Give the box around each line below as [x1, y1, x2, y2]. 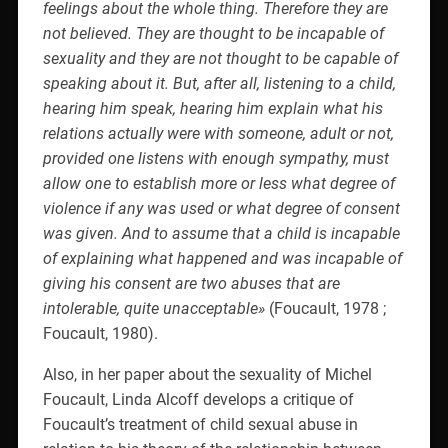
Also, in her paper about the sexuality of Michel [42, 364, 372, 384]
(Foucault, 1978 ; [268, 298, 386, 318]
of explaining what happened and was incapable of [42, 248, 402, 268]
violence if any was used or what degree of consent [42, 198, 400, 218]
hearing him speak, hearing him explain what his [42, 98, 383, 118]
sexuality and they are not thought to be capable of [42, 48, 398, 68]
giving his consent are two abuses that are [42, 273, 340, 293]
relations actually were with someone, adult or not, [42, 123, 394, 143]
